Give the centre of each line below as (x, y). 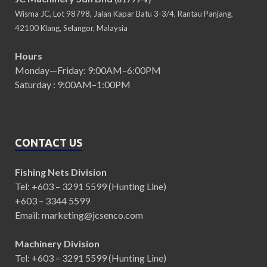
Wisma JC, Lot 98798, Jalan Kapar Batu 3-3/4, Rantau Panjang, (124, 14)
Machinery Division (57, 244)
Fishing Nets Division (61, 172)
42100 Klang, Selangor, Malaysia (71, 28)
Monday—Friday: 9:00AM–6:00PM (88, 70)
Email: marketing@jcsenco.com (79, 215)
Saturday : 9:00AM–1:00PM (73, 85)
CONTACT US (49, 143)
